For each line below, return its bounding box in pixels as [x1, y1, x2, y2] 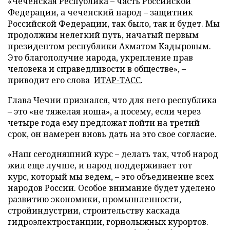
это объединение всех [119, 171, 214, 182]
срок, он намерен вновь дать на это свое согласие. [8, 128, 217, 140]
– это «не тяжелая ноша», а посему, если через [8, 106, 201, 117]
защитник [148, 7, 193, 18]
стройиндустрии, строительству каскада [8, 205, 180, 216]
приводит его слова [8, 74, 94, 86]
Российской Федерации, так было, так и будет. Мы [8, 18, 220, 29]
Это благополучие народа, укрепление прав [8, 52, 193, 63]
